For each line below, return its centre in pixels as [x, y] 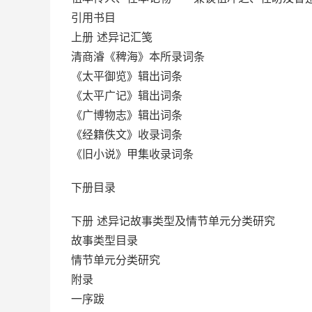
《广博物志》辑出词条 [127, 115]
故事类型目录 [104, 240]
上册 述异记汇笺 [112, 37]
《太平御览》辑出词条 [127, 76]
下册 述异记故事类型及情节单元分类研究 [173, 221]
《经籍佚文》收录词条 [127, 134]
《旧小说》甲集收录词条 [132, 154]
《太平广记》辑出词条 [127, 95]
